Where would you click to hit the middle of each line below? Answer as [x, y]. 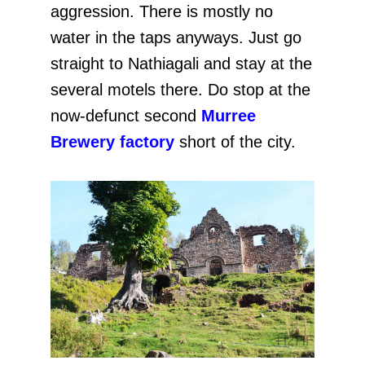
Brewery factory [112, 142]
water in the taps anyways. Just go [176, 38]
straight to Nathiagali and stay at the [181, 64]
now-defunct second [126, 116]
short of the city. [235, 142]
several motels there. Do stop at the [180, 90]
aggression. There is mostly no [162, 12]
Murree [229, 116]
